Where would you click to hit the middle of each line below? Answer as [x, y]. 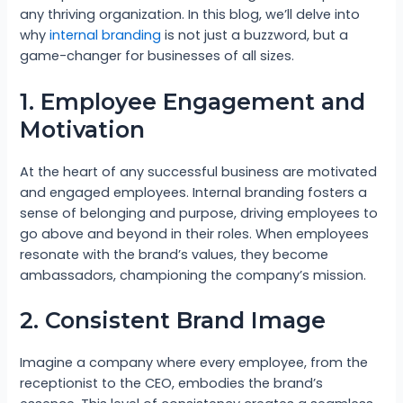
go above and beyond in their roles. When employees [195, 233]
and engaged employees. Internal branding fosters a [194, 192]
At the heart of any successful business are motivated [199, 171]
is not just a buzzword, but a [255, 36]
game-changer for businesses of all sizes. [157, 56]
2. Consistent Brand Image [173, 321]
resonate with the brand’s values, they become [175, 254]
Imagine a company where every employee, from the [194, 363]
